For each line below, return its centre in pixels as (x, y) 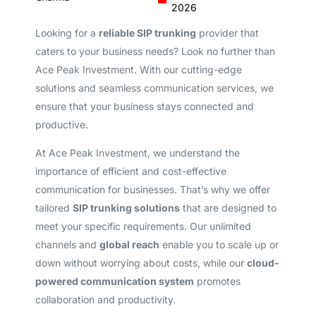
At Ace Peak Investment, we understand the (137, 152)
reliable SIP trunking (147, 32)
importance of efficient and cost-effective (130, 171)
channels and (67, 244)
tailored (54, 207)
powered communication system (114, 281)
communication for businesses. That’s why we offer (152, 189)
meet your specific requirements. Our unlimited (143, 226)
